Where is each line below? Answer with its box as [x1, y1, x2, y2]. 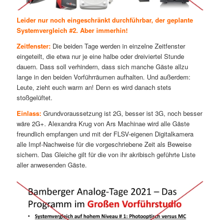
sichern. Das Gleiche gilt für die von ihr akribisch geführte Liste [16, 150, 195, 160]
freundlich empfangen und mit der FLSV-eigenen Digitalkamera [16, 129, 193, 139]
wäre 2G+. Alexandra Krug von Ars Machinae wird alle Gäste [16, 119, 190, 129]
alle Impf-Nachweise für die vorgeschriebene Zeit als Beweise [16, 139, 192, 149]
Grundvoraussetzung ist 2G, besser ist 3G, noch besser [41, 109, 202, 118]
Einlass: [16, 109, 41, 118]
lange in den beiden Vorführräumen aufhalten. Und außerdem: [16, 72, 191, 82]
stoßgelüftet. [16, 93, 53, 103]
